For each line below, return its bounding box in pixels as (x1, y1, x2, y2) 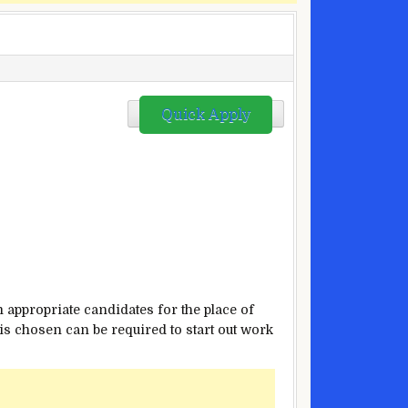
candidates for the (80, 301, 204, 317)
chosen (15, 321, 62, 337)
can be (66, 321, 107, 337)
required (107, 321, 170, 337)
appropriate (7, 301, 80, 317)
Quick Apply (161, 107, 250, 124)
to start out (170, 321, 237, 337)
